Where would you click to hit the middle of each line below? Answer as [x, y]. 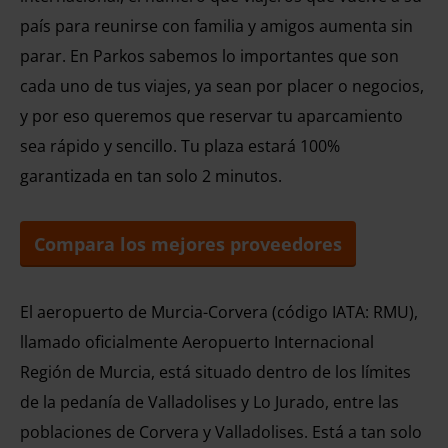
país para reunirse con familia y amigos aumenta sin [216, 26]
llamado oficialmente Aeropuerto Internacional [197, 342]
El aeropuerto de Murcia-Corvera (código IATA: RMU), [219, 312]
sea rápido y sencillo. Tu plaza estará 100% [180, 146]
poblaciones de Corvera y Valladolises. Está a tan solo [221, 432]
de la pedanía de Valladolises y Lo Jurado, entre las [209, 402]
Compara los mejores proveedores [188, 244]
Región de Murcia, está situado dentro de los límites [215, 372]
